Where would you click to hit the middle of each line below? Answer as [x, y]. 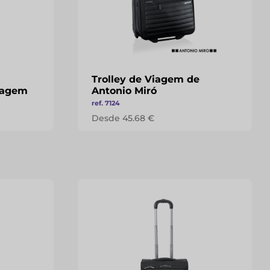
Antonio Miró [124, 91]
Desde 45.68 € [123, 118]
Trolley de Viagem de [145, 79]
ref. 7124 [105, 103]
